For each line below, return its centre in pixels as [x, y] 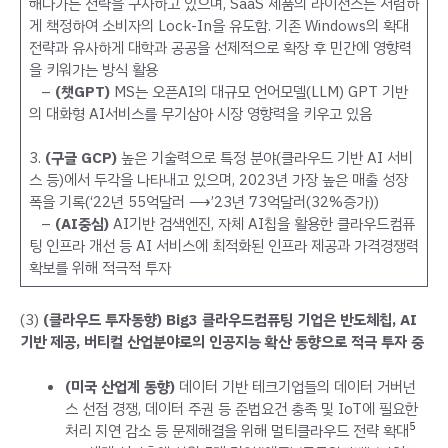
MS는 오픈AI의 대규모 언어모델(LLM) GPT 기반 [258, 91]
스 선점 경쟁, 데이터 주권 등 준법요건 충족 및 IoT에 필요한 [241, 408]
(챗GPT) [82, 91]
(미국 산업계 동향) [122, 386]
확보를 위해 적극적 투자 [99, 267]
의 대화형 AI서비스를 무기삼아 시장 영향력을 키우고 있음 [200, 113]
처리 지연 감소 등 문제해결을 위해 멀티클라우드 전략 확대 [237, 430]
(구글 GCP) [82, 157]
